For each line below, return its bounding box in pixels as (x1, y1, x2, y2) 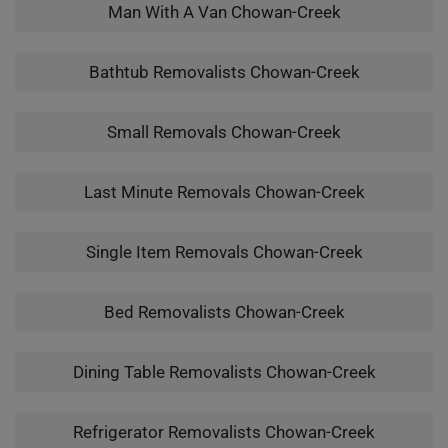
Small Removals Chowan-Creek (107, 122, 341, 142)
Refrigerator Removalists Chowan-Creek (73, 422, 375, 442)
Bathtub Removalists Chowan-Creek (88, 62, 360, 82)
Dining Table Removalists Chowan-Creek (72, 362, 376, 382)
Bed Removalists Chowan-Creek (103, 302, 345, 322)
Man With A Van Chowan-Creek (107, 2, 341, 22)
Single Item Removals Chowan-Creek (85, 242, 363, 262)
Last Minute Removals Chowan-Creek (83, 182, 365, 202)
